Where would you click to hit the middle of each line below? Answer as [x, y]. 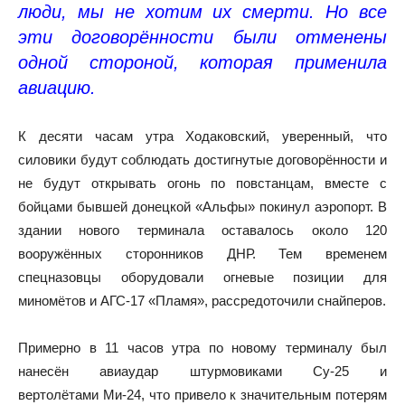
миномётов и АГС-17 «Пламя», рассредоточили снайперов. [202, 300]
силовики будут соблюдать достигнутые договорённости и [202, 159]
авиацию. [57, 87]
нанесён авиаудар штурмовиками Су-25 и [202, 371]
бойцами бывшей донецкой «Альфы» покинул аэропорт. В [202, 206]
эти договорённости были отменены [202, 37]
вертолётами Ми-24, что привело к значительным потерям [202, 394]
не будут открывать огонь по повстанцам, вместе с [202, 183]
